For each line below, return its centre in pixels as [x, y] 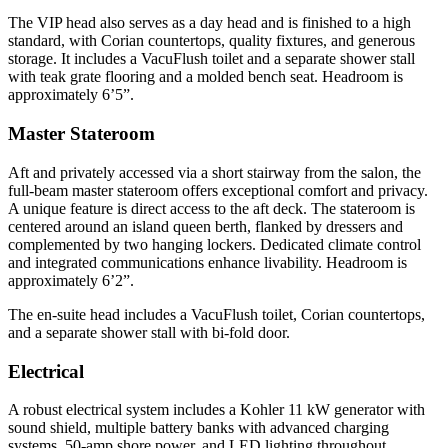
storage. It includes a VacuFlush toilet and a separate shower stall [211, 59]
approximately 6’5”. [71, 95]
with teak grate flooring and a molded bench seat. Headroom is [205, 77]
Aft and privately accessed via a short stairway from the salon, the [214, 172]
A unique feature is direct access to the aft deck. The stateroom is [211, 208]
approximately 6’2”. [71, 280]
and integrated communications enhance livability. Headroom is [207, 262]
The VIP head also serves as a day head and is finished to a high [209, 23]
